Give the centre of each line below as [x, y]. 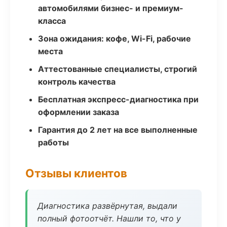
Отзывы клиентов [76, 173]
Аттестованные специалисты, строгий [118, 69]
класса [52, 21]
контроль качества [77, 82]
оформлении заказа [79, 112]
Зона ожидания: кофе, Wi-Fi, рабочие [115, 39]
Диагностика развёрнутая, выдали [107, 206]
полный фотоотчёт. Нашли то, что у [109, 218]
